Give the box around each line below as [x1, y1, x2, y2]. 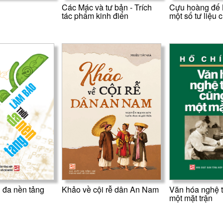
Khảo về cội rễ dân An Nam [62, 183, 159, 195]
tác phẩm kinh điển [62, 9, 129, 21]
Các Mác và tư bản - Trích [62, 1, 152, 13]
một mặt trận [169, 192, 213, 204]
